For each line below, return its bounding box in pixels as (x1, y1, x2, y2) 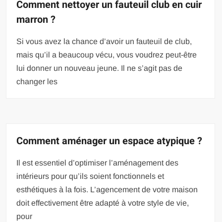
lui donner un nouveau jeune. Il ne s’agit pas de (16, 64, 183, 73)
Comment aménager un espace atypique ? (16, 134, 203, 149)
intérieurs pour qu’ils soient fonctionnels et (16, 172, 165, 181)
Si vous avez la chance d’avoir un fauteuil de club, (16, 37, 192, 46)
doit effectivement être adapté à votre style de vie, (16, 199, 189, 208)
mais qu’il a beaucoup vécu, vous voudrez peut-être (16, 51, 197, 59)
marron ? (16, 12, 56, 27)
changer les (16, 77, 58, 86)
